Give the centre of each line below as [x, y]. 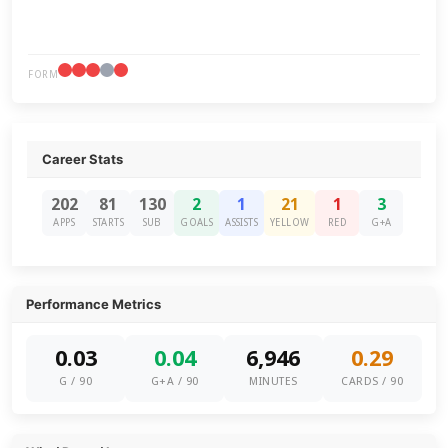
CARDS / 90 [372, 381]
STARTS [108, 222]
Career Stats [83, 159]
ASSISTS [242, 222]
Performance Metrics [94, 304]
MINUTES [273, 381]
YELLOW [290, 222]
